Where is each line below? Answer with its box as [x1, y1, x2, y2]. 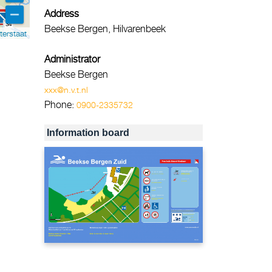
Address [44, 8, 79, 19]
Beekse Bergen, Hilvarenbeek [44, 23, 166, 34]
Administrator [44, 53, 100, 64]
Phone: [44, 99, 76, 110]
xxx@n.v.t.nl [44, 84, 88, 95]
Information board [47, 127, 129, 138]
